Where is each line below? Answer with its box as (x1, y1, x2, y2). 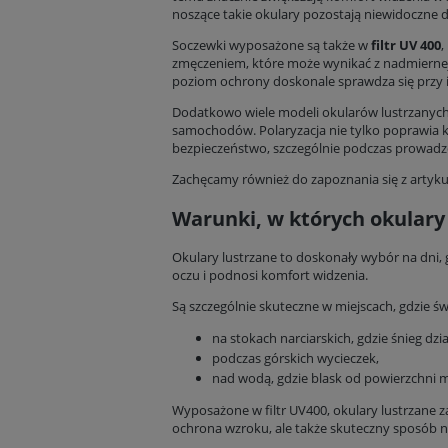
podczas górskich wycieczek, (212, 348, 379, 367)
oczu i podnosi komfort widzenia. (172, 265, 368, 284)
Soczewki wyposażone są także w (172, 36, 371, 55)
